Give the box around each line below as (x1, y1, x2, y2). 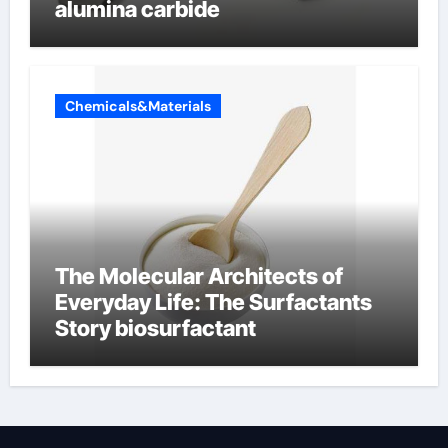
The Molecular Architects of (54, 263, 343, 290)
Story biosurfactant (54, 315, 256, 342)
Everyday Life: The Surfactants (54, 289, 372, 316)
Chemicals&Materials (64, 97, 211, 116)
